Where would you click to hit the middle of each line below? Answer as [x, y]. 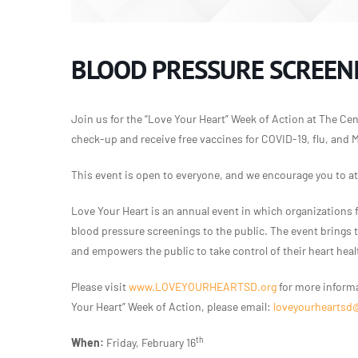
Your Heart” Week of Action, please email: [172, 307]
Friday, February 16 [150, 343]
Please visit [100, 287]
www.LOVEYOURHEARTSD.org [203, 287]
